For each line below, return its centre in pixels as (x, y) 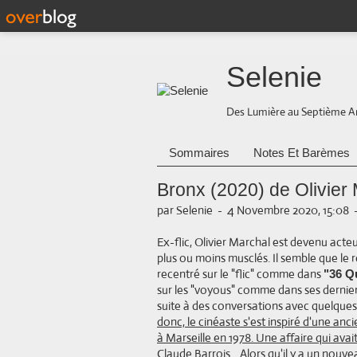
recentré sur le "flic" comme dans (240, 274)
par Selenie (185, 210)
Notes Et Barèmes (302, 153)
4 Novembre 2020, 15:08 (288, 210)
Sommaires (199, 153)
